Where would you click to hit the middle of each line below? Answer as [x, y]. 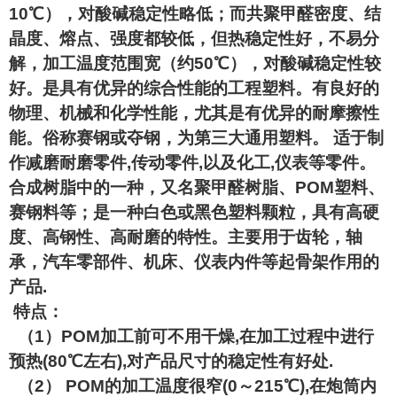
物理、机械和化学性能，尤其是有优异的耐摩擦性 [194, 113]
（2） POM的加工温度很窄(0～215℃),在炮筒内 [193, 386]
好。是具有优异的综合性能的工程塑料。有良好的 [194, 88]
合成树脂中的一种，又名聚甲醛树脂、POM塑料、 [197, 187]
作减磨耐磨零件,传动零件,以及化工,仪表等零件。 [192, 163]
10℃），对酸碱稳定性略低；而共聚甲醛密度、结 [195, 14]
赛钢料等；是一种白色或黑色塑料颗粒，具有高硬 [194, 212]
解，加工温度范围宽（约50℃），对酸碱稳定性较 [195, 63]
